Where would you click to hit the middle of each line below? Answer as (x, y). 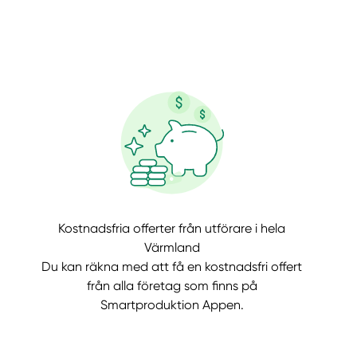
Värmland (172, 248)
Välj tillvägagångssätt (78, 240)
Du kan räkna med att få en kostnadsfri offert (172, 267)
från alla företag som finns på (172, 286)
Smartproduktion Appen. (172, 305)
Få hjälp (84, 191)
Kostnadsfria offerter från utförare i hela (172, 229)
